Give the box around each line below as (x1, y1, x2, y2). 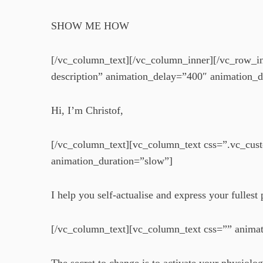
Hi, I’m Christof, (51, 104, 123, 116)
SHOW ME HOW (51, 20, 129, 32)
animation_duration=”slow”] (51, 155, 173, 167)
